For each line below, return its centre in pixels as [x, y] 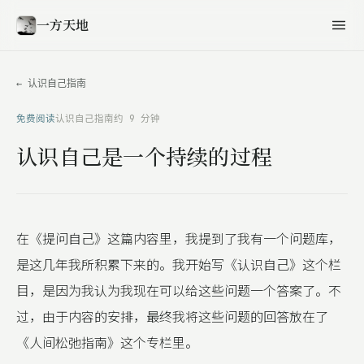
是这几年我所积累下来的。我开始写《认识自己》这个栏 [179, 264]
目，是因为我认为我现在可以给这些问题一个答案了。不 [179, 290]
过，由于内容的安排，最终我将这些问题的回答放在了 [172, 316]
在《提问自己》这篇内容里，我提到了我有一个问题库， [179, 238]
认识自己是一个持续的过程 [145, 156]
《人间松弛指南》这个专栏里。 [107, 342]
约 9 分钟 [137, 118]
